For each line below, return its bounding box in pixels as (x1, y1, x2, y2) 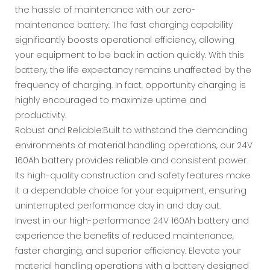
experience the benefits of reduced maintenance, (15, 229, 234, 242)
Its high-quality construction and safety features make (15, 169, 251, 181)
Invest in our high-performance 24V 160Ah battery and (15, 214, 249, 227)
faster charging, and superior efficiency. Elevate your (15, 244, 241, 257)
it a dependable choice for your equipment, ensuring (15, 184, 246, 196)
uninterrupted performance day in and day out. (15, 199, 221, 212)
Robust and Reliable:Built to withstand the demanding (15, 124, 248, 136)
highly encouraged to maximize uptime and (15, 93, 207, 106)
